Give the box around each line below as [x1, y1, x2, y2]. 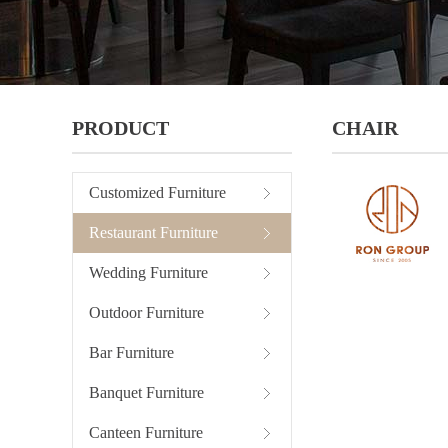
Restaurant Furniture [89, 224, 218, 241]
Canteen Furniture [89, 424, 203, 441]
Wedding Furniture [89, 264, 208, 281]
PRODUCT [72, 117, 169, 139]
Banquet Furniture [89, 384, 204, 401]
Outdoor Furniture [89, 304, 204, 321]
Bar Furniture [89, 344, 174, 361]
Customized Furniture [89, 184, 226, 201]
